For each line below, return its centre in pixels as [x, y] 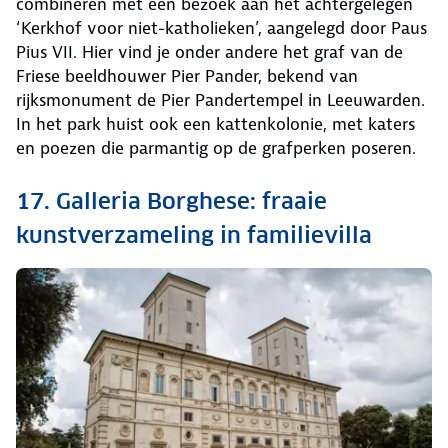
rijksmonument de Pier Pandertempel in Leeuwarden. [220, 100]
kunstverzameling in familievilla [194, 235]
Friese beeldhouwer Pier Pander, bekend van [187, 76]
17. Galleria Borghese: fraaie [171, 201]
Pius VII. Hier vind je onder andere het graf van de [209, 52]
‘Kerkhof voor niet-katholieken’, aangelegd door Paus [221, 28]
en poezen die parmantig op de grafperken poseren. [216, 148]
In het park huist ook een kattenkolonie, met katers [215, 124]
